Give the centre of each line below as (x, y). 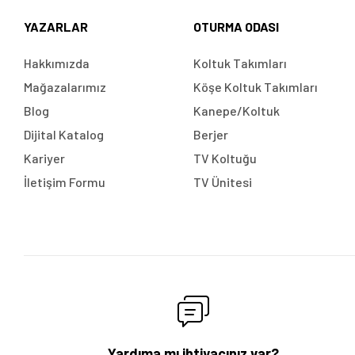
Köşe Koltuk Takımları (255, 86)
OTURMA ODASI (236, 26)
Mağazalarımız (65, 86)
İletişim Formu (65, 181)
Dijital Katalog (64, 134)
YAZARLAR (56, 26)
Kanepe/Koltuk (236, 110)
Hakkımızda (57, 63)
